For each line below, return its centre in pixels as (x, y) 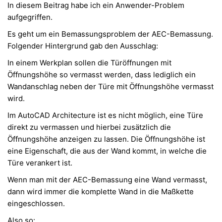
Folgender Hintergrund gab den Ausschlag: (84, 46)
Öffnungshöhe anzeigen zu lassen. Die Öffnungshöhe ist (106, 139)
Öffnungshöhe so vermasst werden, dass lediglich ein (102, 75)
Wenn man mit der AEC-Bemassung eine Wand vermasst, (107, 180)
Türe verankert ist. (41, 163)
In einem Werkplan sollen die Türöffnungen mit (89, 63)
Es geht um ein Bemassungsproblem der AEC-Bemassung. (110, 34)
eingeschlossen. (37, 204)
